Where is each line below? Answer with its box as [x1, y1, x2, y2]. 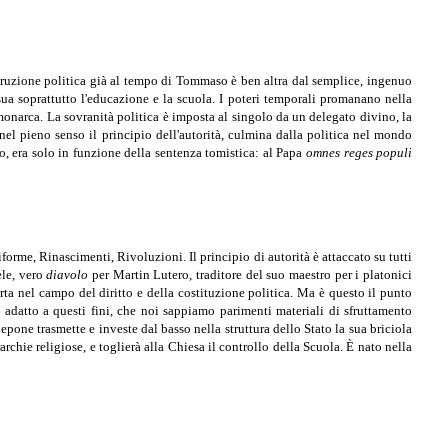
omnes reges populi [305, 145, 413, 161]
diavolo [46, 267, 89, 283]
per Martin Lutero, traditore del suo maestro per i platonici [88, 267, 413, 283]
